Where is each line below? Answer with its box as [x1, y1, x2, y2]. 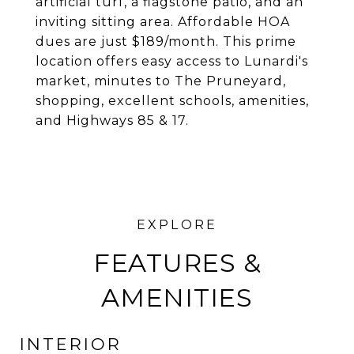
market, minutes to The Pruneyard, [36, 73, 286, 88]
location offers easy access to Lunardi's [36, 54, 308, 69]
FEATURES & [92, 247, 262, 278]
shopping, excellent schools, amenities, [36, 93, 309, 108]
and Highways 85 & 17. [36, 113, 189, 128]
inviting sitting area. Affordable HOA [36, 14, 290, 29]
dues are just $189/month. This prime [36, 34, 296, 49]
